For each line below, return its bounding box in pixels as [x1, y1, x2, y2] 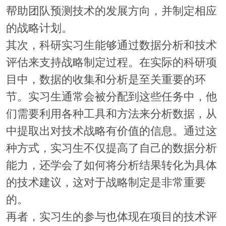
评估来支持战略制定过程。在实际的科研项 [6, 56, 217, 69]
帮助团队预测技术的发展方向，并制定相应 [6, 5, 217, 18]
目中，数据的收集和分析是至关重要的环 [6, 74, 206, 86]
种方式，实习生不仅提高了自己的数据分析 [6, 142, 217, 155]
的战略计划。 [6, 22, 73, 35]
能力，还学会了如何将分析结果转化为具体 [6, 159, 217, 172]
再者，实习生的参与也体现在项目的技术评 [6, 211, 217, 223]
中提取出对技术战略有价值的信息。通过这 [6, 125, 217, 138]
